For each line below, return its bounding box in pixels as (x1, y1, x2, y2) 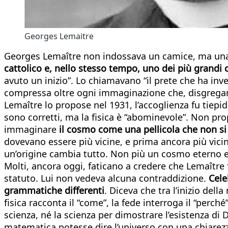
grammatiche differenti (4, 184, 104, 196)
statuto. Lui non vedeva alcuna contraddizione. (4, 172, 209, 184)
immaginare (4, 123, 59, 135)
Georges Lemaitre (24, 30, 94, 42)
